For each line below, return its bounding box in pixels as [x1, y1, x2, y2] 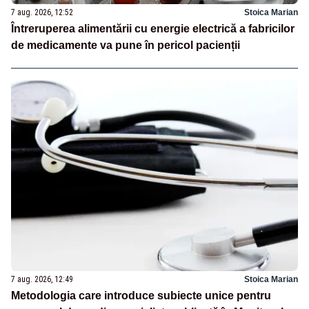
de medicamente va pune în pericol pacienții [11, 39, 240, 52]
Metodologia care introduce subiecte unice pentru [11, 290, 271, 302]
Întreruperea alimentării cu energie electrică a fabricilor [11, 23, 295, 35]
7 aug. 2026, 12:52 [11, 8, 73, 18]
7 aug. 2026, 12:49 [11, 275, 73, 285]
